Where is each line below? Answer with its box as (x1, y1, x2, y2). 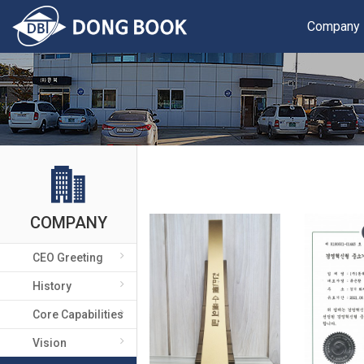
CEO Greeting (32, 251, 103, 264)
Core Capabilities (32, 308, 123, 321)
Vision (32, 336, 67, 349)
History (32, 279, 71, 292)
